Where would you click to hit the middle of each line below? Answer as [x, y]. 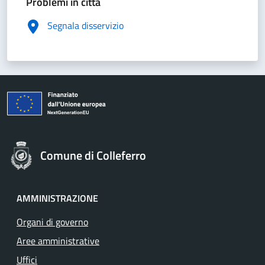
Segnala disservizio [85, 25]
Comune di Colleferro [93, 155]
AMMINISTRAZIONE [57, 198]
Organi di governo [52, 222]
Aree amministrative [58, 241]
